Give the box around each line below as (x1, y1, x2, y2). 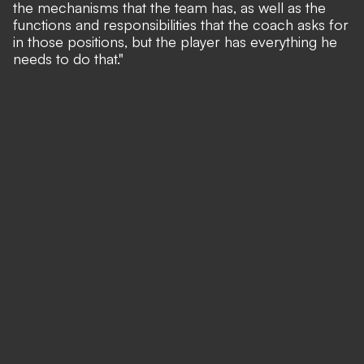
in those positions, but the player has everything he (13, 32, 337, 50)
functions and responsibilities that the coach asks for (13, 15, 349, 33)
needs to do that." (13, 50, 123, 67)
